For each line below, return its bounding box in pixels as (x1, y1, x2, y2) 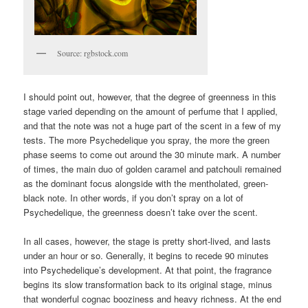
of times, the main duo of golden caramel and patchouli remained (23, 162, 282, 175)
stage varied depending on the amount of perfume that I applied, (23, 104, 278, 118)
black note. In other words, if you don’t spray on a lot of (23, 190, 244, 204)
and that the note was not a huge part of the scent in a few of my (23, 118, 282, 132)
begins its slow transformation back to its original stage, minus (23, 277, 273, 291)
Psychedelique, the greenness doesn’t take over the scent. (23, 205, 258, 219)
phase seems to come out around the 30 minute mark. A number (23, 147, 281, 161)
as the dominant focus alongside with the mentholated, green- (23, 176, 269, 190)
